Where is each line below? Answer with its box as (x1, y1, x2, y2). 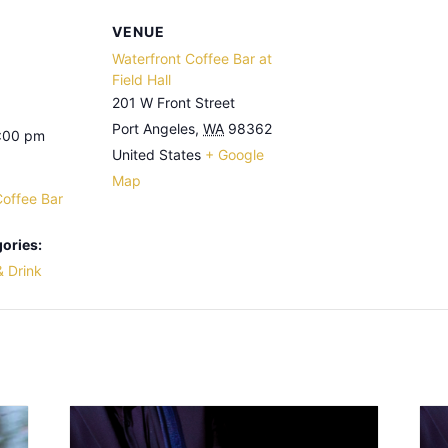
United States (112, 146, 201, 163)
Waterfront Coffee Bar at (112, 50, 272, 67)
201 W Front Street (112, 94, 235, 111)
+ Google (205, 146, 264, 163)
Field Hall (112, 71, 171, 88)
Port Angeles (112, 120, 195, 137)
